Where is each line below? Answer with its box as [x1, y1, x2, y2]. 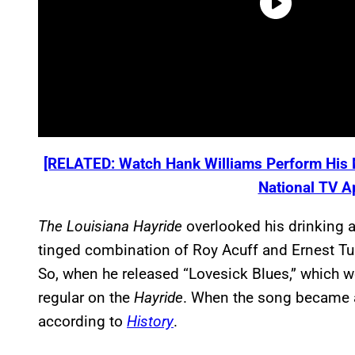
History [127, 311, 174, 330]
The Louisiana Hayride [38, 216, 182, 235]
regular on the [38, 288, 134, 307]
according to [38, 311, 127, 330]
